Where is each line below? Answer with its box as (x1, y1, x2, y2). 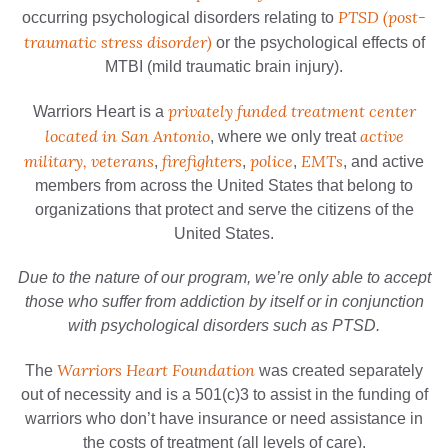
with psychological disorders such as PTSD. (68, 317, 380, 335)
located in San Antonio (44, 126, 210, 147)
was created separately (255, 362, 423, 380)
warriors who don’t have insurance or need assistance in (25, 410, 423, 428)
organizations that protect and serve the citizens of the (34, 201, 414, 219)
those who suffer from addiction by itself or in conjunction (24, 293, 424, 311)
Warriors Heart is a (32, 103, 168, 121)
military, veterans (24, 151, 154, 172)
